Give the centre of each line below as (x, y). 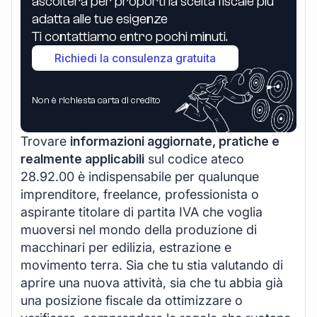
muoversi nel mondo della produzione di (139, 229)
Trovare (45, 141)
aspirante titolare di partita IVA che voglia (142, 212)
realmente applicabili (82, 158)
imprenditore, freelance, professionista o (140, 194)
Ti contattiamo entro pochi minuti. (130, 36)
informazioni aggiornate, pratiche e (175, 141)
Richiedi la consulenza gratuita (135, 58)
